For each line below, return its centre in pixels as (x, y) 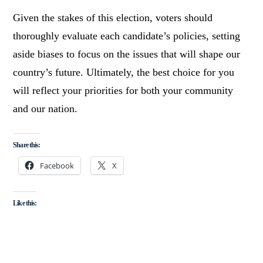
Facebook (57, 165)
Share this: (26, 145)
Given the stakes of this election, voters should (113, 17)
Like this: (25, 203)
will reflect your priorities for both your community (123, 90)
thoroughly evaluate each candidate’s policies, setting (127, 36)
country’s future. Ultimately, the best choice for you (124, 72)
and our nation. (45, 108)
